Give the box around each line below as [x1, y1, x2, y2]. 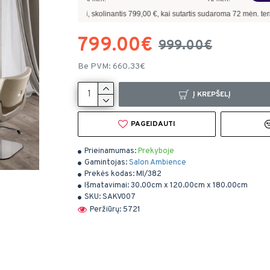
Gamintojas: [84, 158, 127, 168]
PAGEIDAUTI [130, 119, 175, 129]
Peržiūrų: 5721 [90, 204, 140, 215]
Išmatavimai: [84, 181, 129, 190]
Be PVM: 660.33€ [78, 61, 145, 72]
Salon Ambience [129, 158, 186, 168]
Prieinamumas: [84, 146, 136, 156]
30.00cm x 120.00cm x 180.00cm [131, 181, 248, 190]
